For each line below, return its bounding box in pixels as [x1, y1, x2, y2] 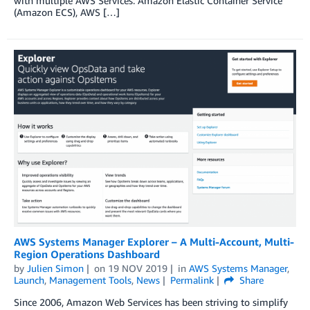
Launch [14, 274, 44, 286]
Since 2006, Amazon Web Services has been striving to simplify [14, 296, 288, 309]
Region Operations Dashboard [14, 248, 160, 261]
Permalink [170, 274, 214, 286]
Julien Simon [27, 262, 84, 275]
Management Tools [49, 274, 131, 286]
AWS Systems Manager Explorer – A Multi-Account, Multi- [14, 235, 294, 248]
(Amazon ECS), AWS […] [14, 6, 120, 18]
